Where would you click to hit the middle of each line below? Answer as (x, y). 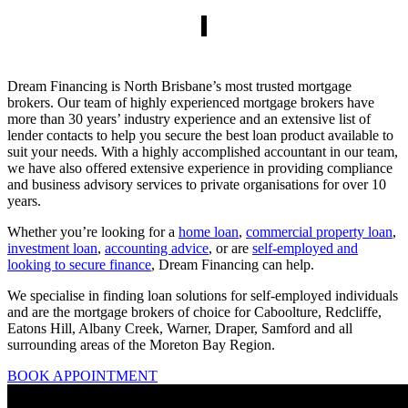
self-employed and (305, 249)
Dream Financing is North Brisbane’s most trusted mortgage (179, 87)
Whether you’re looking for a (93, 232)
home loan (209, 232)
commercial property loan (319, 232)
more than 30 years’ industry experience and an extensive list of (189, 119)
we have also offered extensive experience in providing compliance (200, 168)
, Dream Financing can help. (233, 265)
